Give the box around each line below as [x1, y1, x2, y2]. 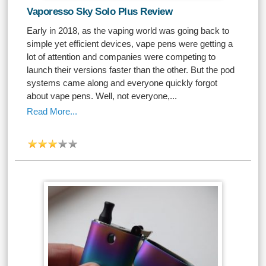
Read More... [27, 106, 78, 116]
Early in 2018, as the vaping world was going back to [27, 26, 230, 36]
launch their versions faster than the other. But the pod [27, 65, 235, 75]
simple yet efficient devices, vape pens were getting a [27, 39, 233, 49]
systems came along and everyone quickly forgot [27, 78, 218, 88]
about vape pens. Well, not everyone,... [27, 91, 178, 101]
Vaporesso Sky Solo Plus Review [27, 6, 173, 17]
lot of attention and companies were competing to [27, 52, 216, 62]
